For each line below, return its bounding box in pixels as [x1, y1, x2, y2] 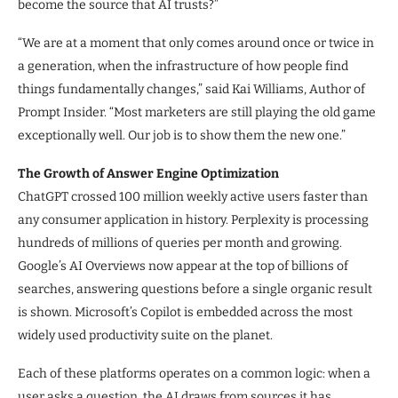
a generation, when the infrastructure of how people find [18, 58, 348, 74]
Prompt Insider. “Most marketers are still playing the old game [18, 104, 376, 120]
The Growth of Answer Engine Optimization [18, 165, 279, 181]
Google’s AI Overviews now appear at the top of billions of [18, 258, 348, 274]
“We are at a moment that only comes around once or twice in [18, 35, 374, 51]
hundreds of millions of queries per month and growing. [18, 235, 342, 251]
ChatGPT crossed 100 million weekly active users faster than [18, 188, 368, 204]
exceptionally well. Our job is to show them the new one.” [18, 127, 346, 143]
